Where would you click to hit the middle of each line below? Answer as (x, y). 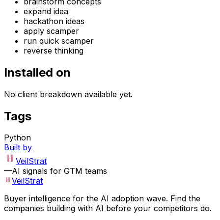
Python (17, 138)
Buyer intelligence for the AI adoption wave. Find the (102, 199)
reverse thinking (54, 50)
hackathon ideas (54, 21)
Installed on (37, 72)
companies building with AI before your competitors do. (108, 208)
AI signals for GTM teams (59, 171)
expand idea (46, 11)
